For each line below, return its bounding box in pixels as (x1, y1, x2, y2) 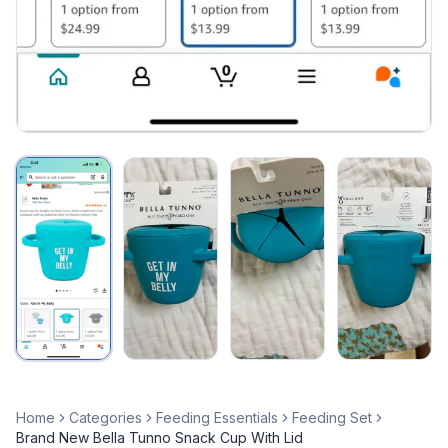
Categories (69, 409, 142, 427)
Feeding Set (292, 409, 372, 427)
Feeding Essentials (156, 409, 278, 427)
